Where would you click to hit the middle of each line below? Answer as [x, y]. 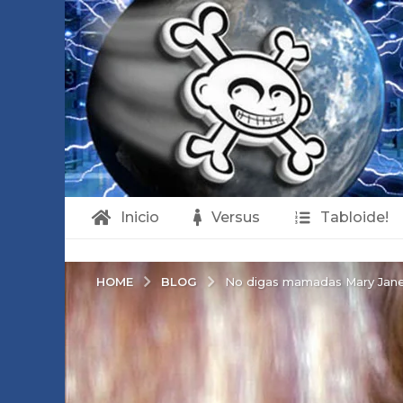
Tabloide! [354, 217]
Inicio [139, 217]
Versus [235, 217]
